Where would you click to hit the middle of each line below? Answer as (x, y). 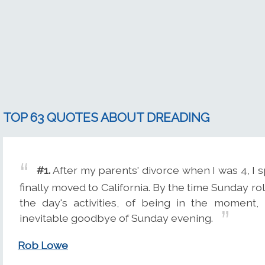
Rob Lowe (43, 245)
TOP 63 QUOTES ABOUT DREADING (106, 117)
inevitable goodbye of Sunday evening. (116, 218)
